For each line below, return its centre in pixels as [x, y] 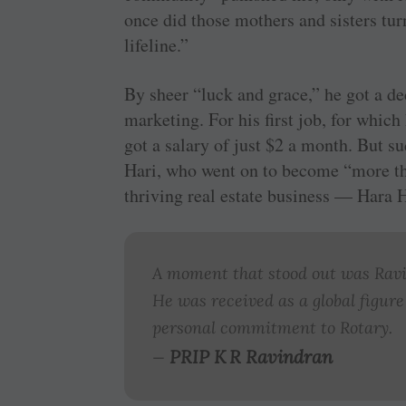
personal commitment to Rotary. [273, 328]
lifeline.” [157, 45]
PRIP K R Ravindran [251, 357]
